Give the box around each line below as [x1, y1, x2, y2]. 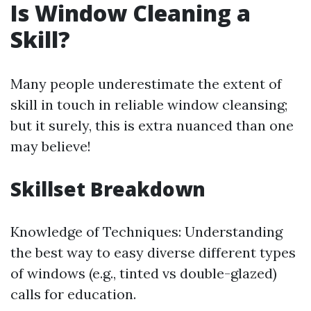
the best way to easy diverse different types [10, 244, 296, 261]
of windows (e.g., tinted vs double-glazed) [10, 264, 277, 282]
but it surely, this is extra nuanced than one [10, 117, 294, 134]
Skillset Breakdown [10, 176, 205, 202]
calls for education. [10, 285, 136, 303]
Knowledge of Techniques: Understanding [10, 223, 283, 240]
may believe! [10, 137, 91, 155]
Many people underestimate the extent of [10, 75, 282, 92]
